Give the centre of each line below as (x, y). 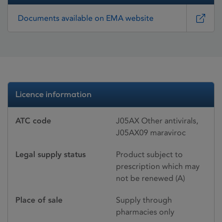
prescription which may (158, 166)
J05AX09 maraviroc (151, 133)
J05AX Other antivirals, (157, 121)
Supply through (144, 200)
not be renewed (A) (150, 178)
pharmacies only (145, 212)
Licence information (54, 95)
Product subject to (149, 155)
